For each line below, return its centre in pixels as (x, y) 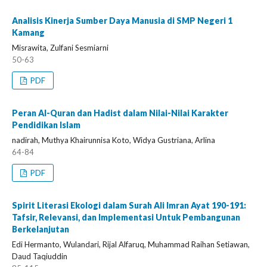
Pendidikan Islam (46, 125)
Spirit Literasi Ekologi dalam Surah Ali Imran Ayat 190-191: (129, 205)
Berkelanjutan (41, 229)
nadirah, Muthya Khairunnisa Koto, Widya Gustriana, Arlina (114, 140)
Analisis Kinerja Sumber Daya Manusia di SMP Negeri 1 (122, 21)
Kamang (28, 32)
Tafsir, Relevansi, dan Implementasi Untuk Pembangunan (126, 217)
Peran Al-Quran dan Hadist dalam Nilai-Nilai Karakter (120, 113)
